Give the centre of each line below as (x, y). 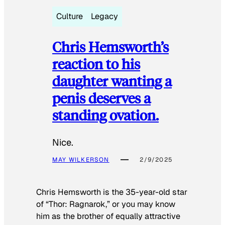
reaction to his (96, 64)
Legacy (104, 16)
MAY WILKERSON (81, 159)
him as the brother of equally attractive (108, 216)
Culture (70, 16)
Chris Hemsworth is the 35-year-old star (112, 192)
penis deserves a (101, 98)
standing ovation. (105, 115)
